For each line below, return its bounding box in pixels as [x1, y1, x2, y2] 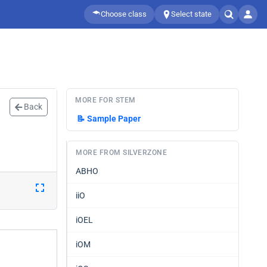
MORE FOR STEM [75, 96, 136, 104]
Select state [171, 10, 212, 18]
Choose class [101, 10, 147, 18]
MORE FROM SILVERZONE [76, 148, 167, 157]
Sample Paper [87, 114, 141, 123]
